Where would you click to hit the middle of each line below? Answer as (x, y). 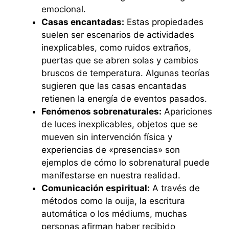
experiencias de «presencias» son (111, 150)
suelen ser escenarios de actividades (118, 35)
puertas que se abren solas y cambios (120, 60)
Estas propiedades (164, 22)
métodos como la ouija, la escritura (113, 201)
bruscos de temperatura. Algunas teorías (125, 73)
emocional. (64, 9)
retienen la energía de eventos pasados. (124, 98)
